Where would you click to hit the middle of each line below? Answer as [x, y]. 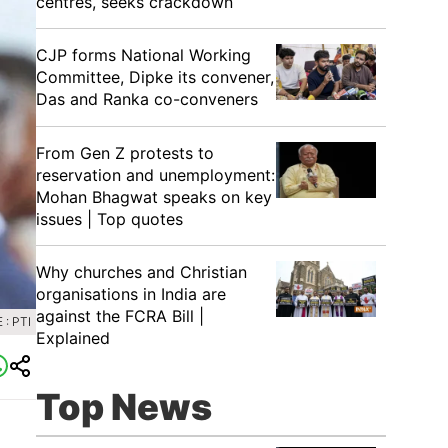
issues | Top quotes [109, 219]
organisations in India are [131, 294]
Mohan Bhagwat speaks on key [154, 197]
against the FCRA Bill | [120, 316]
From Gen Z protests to [125, 153]
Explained [73, 338]
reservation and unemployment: [155, 175]
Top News [124, 407]
